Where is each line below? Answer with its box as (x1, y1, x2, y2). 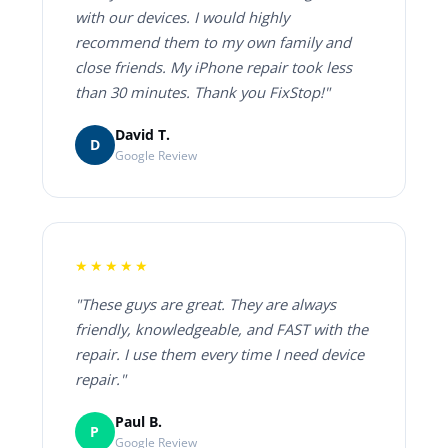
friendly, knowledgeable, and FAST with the (74, 318, 368, 339)
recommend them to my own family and (74, 31, 351, 52)
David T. (114, 125, 170, 145)
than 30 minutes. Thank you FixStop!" (74, 81, 330, 102)
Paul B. (114, 412, 162, 432)
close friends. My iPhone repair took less (74, 56, 352, 77)
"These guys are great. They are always (74, 293, 336, 314)
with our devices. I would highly (74, 6, 289, 27)
